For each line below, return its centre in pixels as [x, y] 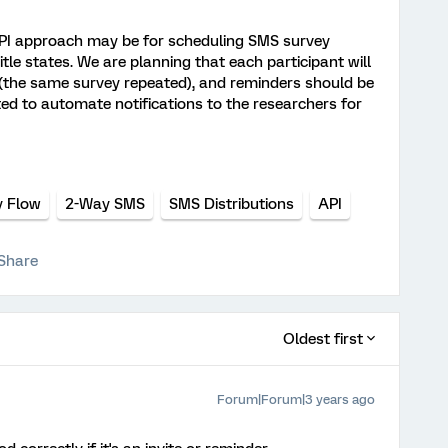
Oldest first [323, 339]
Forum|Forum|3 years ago [296, 399]
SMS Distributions [231, 204]
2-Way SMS [105, 204]
